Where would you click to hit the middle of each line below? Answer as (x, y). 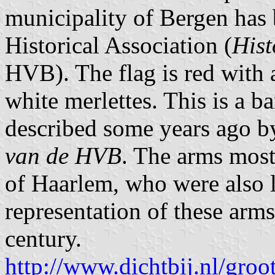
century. (43, 238)
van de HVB (63, 155)
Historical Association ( (118, 45)
